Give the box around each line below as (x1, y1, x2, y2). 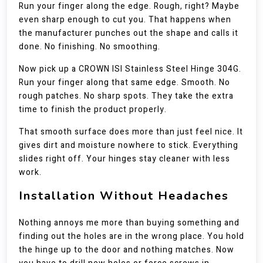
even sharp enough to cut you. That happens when (19, 14, 231, 26)
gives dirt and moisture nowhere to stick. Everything (19, 139, 238, 151)
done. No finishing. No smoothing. (19, 41, 160, 53)
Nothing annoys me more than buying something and (19, 217, 240, 229)
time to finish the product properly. (19, 103, 167, 116)
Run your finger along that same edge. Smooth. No (19, 76, 230, 89)
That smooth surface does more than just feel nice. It (19, 126, 243, 138)
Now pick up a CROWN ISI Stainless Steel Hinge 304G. (19, 63, 241, 75)
